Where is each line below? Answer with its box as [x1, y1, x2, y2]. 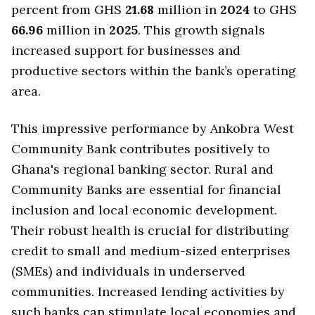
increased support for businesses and [11, 42, 240, 59]
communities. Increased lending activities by [11, 283, 285, 300]
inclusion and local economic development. [11, 201, 277, 218]
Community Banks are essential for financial [11, 181, 281, 198]
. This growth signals [138, 22, 265, 39]
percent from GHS [11, 1, 125, 18]
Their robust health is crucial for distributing [11, 221, 289, 238]
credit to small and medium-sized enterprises [11, 242, 290, 259]
